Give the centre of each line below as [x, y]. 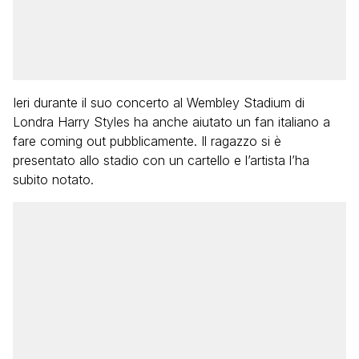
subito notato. [53, 179]
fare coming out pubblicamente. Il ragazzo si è [147, 141]
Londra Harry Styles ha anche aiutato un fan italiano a [171, 122]
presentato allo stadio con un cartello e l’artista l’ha [161, 160]
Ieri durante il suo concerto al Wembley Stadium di [159, 103]
